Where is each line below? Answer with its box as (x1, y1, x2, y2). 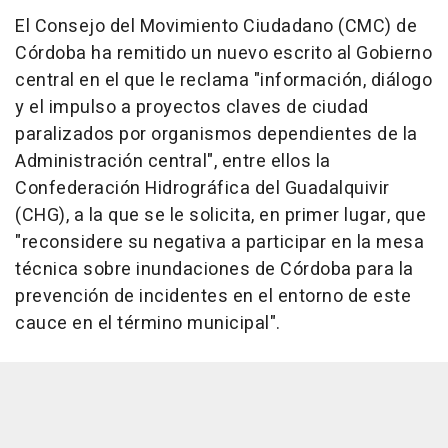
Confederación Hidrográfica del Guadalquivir (15, 175, 390, 203)
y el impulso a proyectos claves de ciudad (15, 94, 369, 122)
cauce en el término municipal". (15, 310, 281, 338)
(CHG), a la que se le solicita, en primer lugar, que (15, 202, 426, 230)
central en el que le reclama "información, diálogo (15, 67, 432, 95)
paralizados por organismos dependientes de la (15, 121, 418, 149)
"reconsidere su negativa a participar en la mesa (15, 229, 424, 257)
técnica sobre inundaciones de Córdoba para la (15, 256, 414, 284)
